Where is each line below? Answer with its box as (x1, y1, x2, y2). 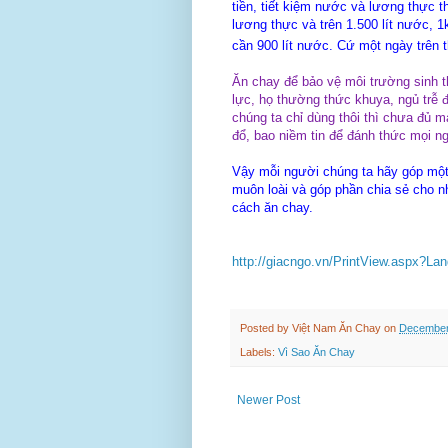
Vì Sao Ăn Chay (278, 345, 355, 358)
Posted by (240, 321, 292, 334)
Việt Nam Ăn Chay (292, 321, 381, 334)
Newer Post (237, 392, 300, 407)
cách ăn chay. (232, 199, 313, 215)
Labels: (240, 345, 278, 358)
